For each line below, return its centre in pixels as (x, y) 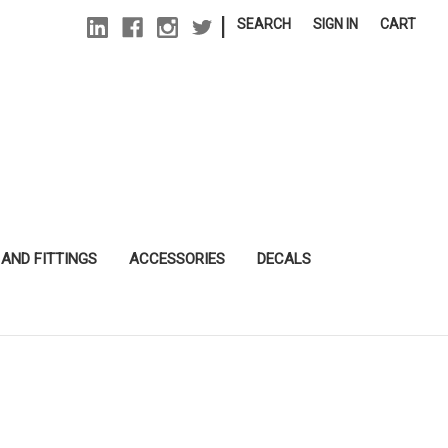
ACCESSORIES (177, 258)
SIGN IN (336, 24)
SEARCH (264, 24)
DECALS (284, 258)
